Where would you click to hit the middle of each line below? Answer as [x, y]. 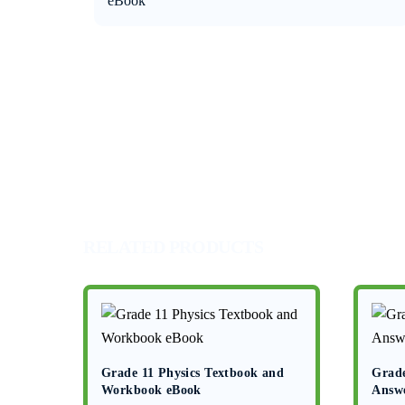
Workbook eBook [151, 390]
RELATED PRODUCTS [174, 246]
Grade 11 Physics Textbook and [193, 372]
